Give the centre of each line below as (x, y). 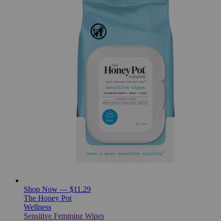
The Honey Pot (48, 198)
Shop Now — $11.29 (57, 189)
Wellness (37, 207)
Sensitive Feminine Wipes (64, 216)
